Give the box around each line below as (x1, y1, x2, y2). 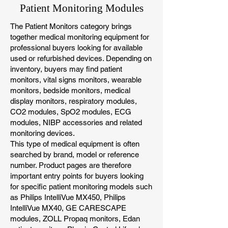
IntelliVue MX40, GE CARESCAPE (10, 204, 126, 213)
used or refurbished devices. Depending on (10, 54, 152, 63)
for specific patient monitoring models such (10, 182, 152, 191)
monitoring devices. (10, 129, 75, 138)
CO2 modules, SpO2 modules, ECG (10, 107, 131, 117)
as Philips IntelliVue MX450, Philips (10, 193, 126, 202)
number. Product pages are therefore (10, 161, 131, 170)
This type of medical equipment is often (10, 139, 139, 149)
